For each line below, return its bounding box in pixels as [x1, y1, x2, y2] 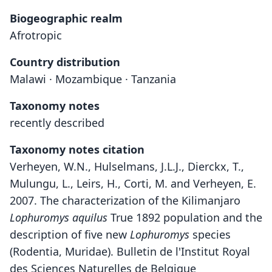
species [189, 227, 231, 242]
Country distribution [10, 55, 120, 69]
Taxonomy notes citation [10, 142, 144, 157]
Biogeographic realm [10, 11, 123, 25]
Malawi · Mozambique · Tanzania [10, 72, 176, 86]
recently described [10, 115, 104, 130]
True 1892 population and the [107, 210, 262, 225]
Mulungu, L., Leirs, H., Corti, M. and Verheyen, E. [10, 176, 256, 191]
